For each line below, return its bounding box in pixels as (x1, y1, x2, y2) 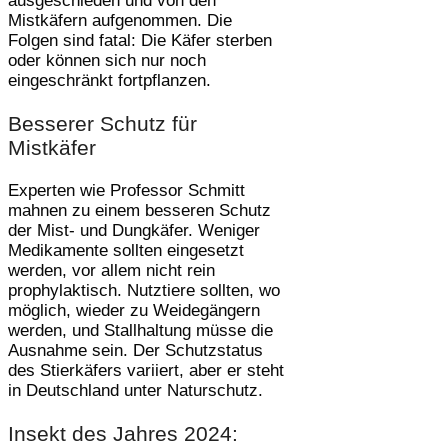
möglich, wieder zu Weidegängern (8, 300, 260, 320)
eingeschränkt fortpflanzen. (8, 70, 211, 90)
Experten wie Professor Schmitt (8, 180, 245, 200)
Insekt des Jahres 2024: (8, 421, 238, 445)
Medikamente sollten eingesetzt (8, 240, 244, 260)
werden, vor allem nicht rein (8, 260, 215, 280)
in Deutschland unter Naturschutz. (8, 380, 263, 400)
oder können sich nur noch (8, 50, 206, 70)
